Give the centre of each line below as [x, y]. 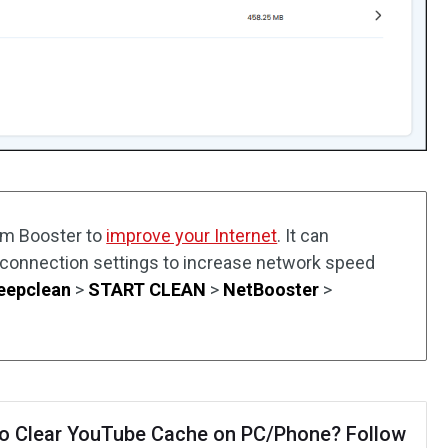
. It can [303, 235]
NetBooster [271, 289]
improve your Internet [192, 235]
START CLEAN [147, 289]
